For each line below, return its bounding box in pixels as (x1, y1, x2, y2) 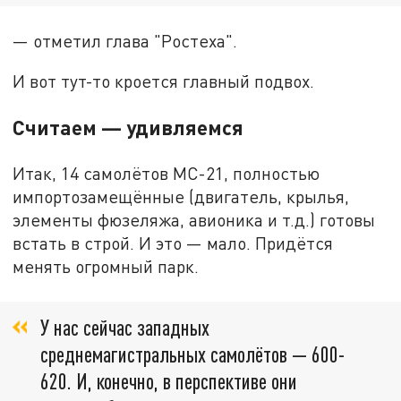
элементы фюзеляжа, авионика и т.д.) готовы (13, 209, 376, 231)
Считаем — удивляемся (13, 115, 244, 141)
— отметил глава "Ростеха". (13, 30, 238, 51)
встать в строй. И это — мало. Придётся (13, 233, 334, 254)
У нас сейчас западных (40, 313, 209, 340)
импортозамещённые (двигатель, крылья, (13, 186, 350, 208)
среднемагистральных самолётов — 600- (40, 340, 345, 367)
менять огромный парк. (13, 256, 200, 277)
